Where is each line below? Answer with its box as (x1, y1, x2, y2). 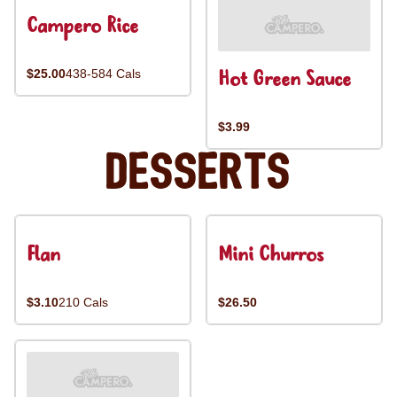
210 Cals (58, 295, 108, 309)
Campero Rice (27, 12, 138, 42)
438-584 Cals (66, 66, 141, 81)
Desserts (105, 150, 292, 197)
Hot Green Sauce (218, 66, 351, 95)
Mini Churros (218, 241, 323, 270)
